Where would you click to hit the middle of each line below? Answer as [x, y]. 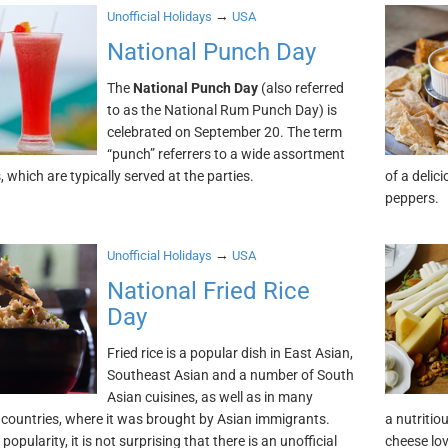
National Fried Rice [208, 291]
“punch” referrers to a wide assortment [225, 154]
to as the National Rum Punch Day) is [221, 110]
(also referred [300, 88]
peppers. [412, 198]
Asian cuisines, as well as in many [209, 397]
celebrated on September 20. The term [224, 132]
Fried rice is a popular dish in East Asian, [229, 353]
